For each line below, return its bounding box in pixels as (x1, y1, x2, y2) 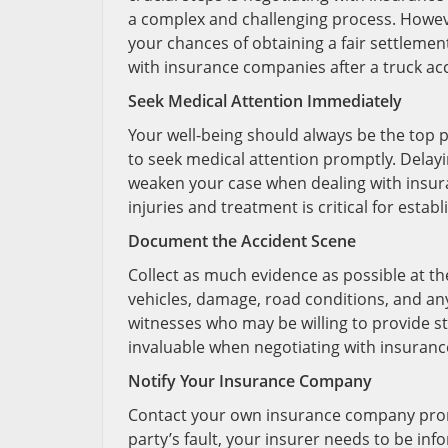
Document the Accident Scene (128, 230, 356, 252)
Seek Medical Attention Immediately (128, 90, 402, 112)
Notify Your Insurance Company (128, 370, 372, 392)
